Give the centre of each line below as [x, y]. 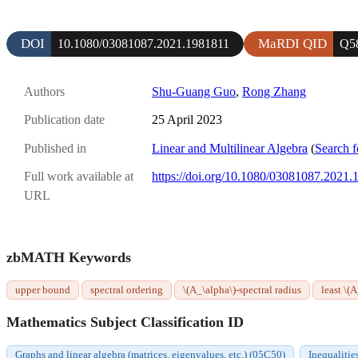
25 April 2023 [187, 120]
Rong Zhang [274, 92]
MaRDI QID [292, 44]
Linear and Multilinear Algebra [230, 148]
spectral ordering [127, 290]
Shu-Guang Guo [194, 92]
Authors [44, 92]
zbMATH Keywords [69, 258]
